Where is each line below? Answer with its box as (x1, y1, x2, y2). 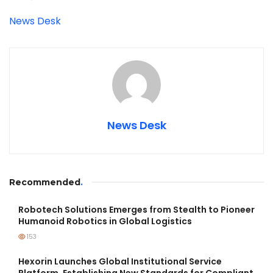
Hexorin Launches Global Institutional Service (18, 255, 222, 268)
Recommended (9, 177, 80, 188)
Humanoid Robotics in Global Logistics (18, 215, 192, 228)
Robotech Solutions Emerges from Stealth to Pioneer (18, 204, 255, 216)
